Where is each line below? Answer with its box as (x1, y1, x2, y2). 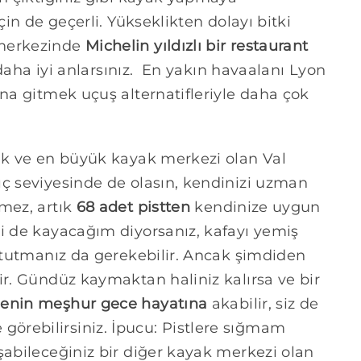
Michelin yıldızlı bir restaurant (85, 37, 309, 56)
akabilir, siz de (207, 295, 319, 313)
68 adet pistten (76, 198, 191, 217)
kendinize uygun (190, 198, 321, 217)
